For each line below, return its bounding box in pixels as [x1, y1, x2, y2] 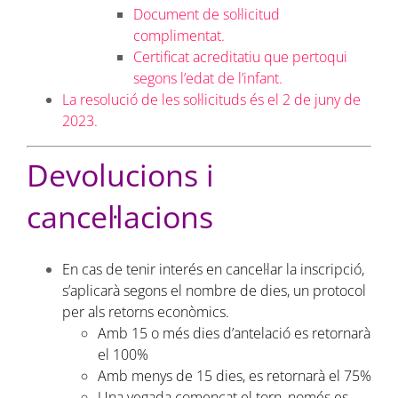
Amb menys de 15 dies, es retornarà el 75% [97, 365, 371, 386]
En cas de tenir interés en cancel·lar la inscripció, [61, 259, 364, 279]
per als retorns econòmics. [61, 301, 229, 322]
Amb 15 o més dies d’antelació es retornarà [97, 322, 370, 343]
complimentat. [132, 25, 225, 45]
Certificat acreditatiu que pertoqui [132, 46, 347, 67]
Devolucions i [26, 154, 214, 195]
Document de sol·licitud [132, 4, 280, 24]
